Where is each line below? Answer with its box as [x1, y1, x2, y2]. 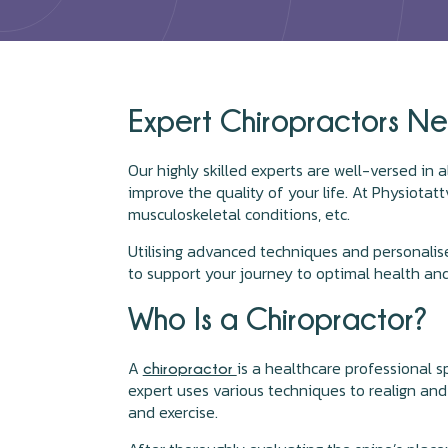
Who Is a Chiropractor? [127, 301, 427, 335]
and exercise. [127, 400, 222, 424]
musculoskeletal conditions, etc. [127, 202, 354, 226]
